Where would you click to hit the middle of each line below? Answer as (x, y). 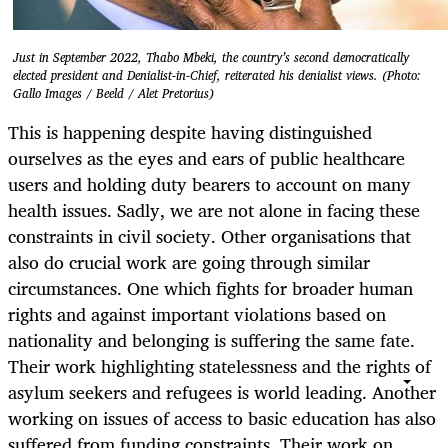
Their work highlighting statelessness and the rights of (219, 365)
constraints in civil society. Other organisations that (209, 235)
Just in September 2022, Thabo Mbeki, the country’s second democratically (211, 57)
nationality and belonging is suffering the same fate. (211, 339)
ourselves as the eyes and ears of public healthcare (206, 157)
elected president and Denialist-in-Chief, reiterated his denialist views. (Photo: (217, 75)
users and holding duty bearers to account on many (209, 183)
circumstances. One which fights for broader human (210, 287)
